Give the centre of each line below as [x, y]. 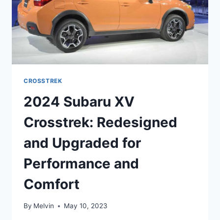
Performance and [81, 163]
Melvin [44, 206]
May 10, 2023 [86, 206]
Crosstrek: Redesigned [100, 122]
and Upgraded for [82, 143]
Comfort [52, 184]
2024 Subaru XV [79, 101]
